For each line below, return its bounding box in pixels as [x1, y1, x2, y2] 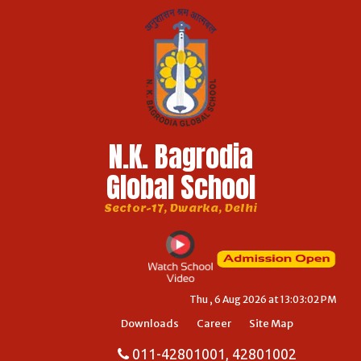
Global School [106, 166, 255, 209]
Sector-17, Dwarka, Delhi [103, 201, 258, 215]
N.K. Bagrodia [108, 135, 253, 178]
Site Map [248, 317, 293, 331]
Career [196, 317, 231, 331]
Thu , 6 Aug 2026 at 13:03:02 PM [189, 293, 337, 306]
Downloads [120, 317, 179, 331]
